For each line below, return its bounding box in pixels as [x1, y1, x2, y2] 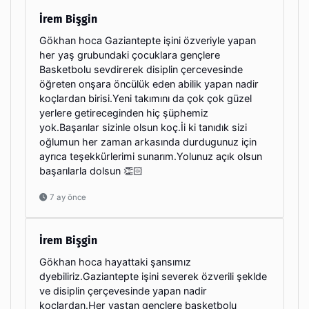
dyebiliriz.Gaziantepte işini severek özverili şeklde [39, 270, 267, 282]
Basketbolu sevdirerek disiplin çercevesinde [39, 63, 243, 75]
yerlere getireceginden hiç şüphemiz [39, 106, 208, 119]
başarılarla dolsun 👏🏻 [39, 164, 143, 177]
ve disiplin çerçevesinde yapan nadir [39, 284, 207, 297]
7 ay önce [48, 192, 86, 202]
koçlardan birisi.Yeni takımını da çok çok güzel [39, 92, 252, 104]
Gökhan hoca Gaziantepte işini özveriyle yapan [39, 34, 256, 46]
